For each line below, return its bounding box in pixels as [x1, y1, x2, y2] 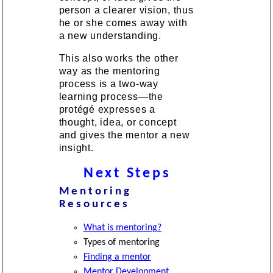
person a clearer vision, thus [58, 4, 194, 15]
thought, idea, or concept [58, 116, 177, 127]
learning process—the [58, 91, 163, 102]
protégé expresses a [58, 104, 156, 115]
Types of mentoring [83, 237, 160, 247]
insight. [58, 142, 94, 153]
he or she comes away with [58, 17, 188, 28]
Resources [58, 198, 130, 210]
